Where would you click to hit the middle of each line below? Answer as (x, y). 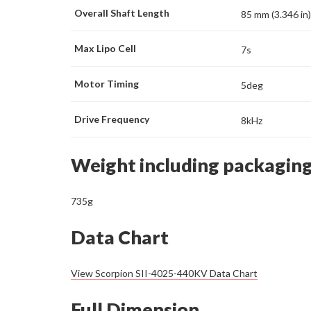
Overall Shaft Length (122, 12)
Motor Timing (107, 83)
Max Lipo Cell (105, 48)
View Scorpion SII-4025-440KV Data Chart (164, 274)
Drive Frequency (112, 119)
